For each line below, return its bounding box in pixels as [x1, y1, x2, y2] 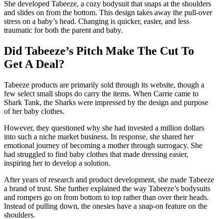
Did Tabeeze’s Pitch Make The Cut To [4, 44, 194, 58]
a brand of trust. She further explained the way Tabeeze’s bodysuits [4, 184, 210, 193]
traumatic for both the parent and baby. [4, 26, 123, 35]
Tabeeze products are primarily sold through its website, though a [4, 81, 204, 89]
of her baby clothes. [4, 107, 65, 116]
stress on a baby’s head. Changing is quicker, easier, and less [4, 17, 189, 26]
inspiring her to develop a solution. [4, 159, 110, 168]
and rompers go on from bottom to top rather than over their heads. [4, 193, 209, 202]
